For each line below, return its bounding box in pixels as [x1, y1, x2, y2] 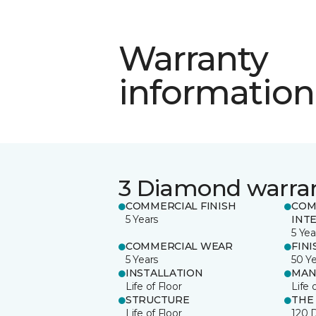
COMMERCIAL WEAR [126, 239, 233, 253]
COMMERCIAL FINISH [126, 199, 236, 212]
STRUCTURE [126, 293, 190, 306]
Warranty [119, 37, 269, 79]
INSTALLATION [126, 266, 203, 279]
